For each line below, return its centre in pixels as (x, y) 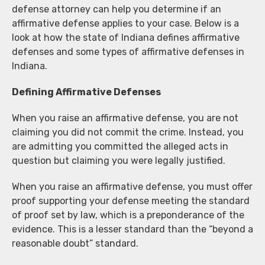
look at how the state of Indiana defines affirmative (126, 37)
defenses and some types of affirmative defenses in (128, 51)
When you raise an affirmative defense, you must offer (132, 186)
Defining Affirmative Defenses (86, 92)
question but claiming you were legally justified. (119, 160)
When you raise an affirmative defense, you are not (125, 118)
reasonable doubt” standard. (75, 243)
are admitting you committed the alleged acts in (120, 146)
